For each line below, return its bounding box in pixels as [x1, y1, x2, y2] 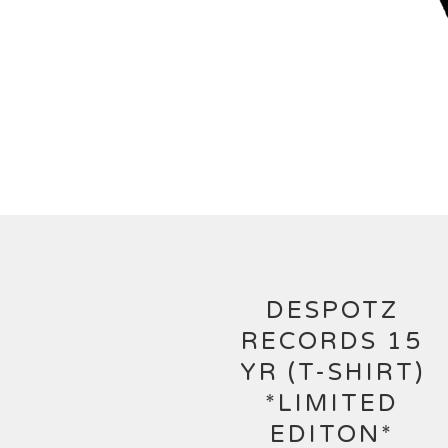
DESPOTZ [265, 296, 399, 325]
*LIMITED [265, 389, 399, 418]
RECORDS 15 [241, 327, 423, 356]
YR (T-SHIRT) [239, 358, 425, 387]
